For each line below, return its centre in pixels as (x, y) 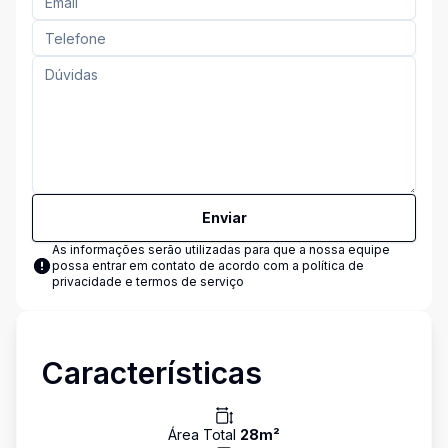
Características (151, 373)
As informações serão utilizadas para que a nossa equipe (221, 249)
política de (333, 265)
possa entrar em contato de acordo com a (177, 265)
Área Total (204, 434)
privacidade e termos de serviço (148, 281)
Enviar (224, 217)
